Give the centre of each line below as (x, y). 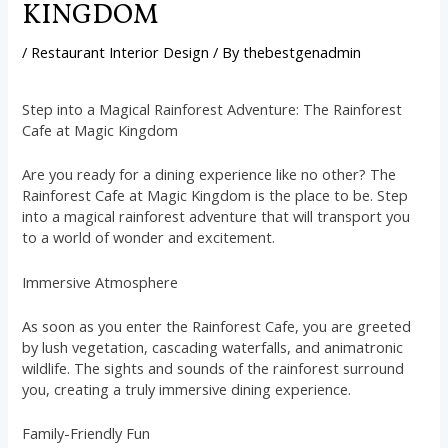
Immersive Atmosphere (100, 281)
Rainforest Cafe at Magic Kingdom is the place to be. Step (215, 195)
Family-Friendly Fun (86, 433)
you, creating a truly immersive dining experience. (187, 388)
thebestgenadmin (302, 52)
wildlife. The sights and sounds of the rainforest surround (213, 367)
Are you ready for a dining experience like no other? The (209, 174)
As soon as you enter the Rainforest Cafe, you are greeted (217, 325)
